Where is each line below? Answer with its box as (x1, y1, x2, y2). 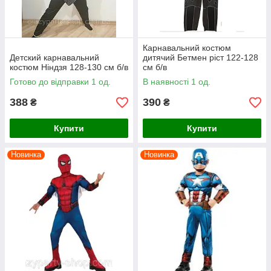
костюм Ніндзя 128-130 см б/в (10, 62, 128, 72)
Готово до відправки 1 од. (10, 77, 111, 87)
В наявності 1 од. (143, 77, 211, 87)
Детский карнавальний (10, 53, 99, 62)
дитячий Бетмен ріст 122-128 (143, 53, 258, 62)
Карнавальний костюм (143, 43, 231, 53)
